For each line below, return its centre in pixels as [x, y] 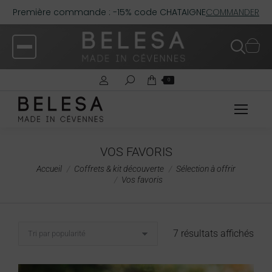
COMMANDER [233, 12]
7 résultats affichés [213, 233]
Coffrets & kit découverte [119, 169]
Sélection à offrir [206, 169]
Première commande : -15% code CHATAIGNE [109, 12]
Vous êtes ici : [47, 167]
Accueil [49, 169]
